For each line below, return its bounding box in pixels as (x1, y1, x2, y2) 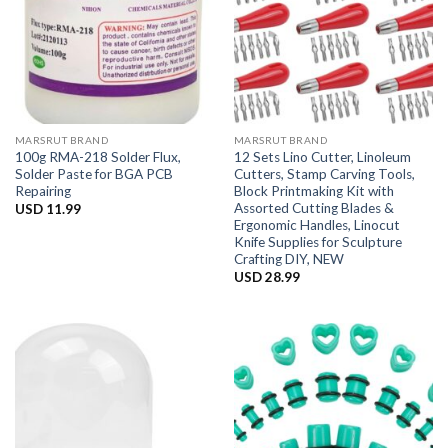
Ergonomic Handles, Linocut (233, 216, 400, 233)
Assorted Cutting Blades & (233, 199, 394, 216)
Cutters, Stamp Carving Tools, (233, 165, 415, 182)
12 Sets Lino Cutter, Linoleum (233, 148, 411, 165)
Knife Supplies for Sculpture (233, 233, 402, 250)
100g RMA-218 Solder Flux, (14, 148, 181, 165)
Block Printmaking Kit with (233, 182, 394, 199)
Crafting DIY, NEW (233, 250, 344, 267)
